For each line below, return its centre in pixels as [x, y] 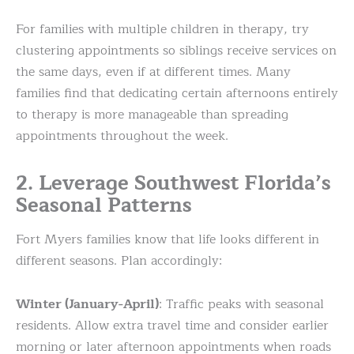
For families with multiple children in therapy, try [162, 29]
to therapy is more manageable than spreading [152, 114]
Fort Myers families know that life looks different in [168, 239]
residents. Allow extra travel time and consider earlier [172, 325]
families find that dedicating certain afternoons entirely [177, 93]
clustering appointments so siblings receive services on [176, 50]
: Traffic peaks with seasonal [241, 304]
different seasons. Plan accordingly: [119, 260]
